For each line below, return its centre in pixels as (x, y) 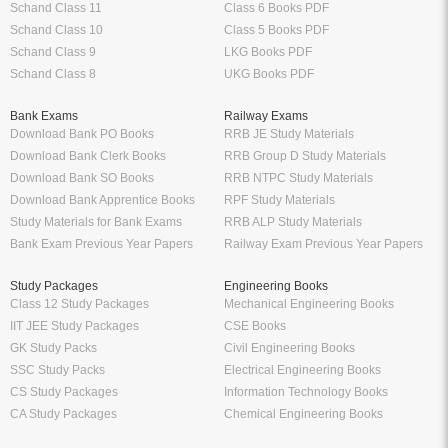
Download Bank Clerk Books (88, 155)
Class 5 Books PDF (276, 29)
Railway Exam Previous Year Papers (323, 243)
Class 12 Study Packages (79, 303)
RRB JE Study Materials (289, 133)
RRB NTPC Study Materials (298, 177)
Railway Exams (266, 115)
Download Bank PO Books (82, 133)
